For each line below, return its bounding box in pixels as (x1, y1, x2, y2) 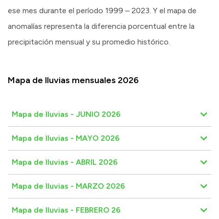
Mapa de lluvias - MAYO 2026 (12, 133, 120, 143)
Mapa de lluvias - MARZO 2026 (12, 181, 125, 191)
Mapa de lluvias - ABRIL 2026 (12, 157, 118, 167)
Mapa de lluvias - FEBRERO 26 (12, 205, 121, 215)
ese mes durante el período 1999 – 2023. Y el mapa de (8, 5, 197, 15)
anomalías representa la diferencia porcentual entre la (8, 21, 195, 31)
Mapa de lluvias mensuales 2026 (8, 74, 139, 86)
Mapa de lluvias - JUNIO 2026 (12, 109, 121, 119)
